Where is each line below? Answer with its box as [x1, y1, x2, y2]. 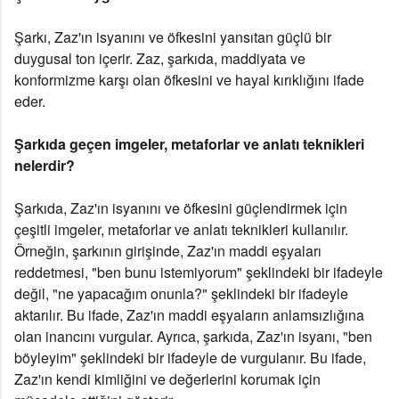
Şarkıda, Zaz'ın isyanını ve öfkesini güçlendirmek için [14, 198, 347, 219]
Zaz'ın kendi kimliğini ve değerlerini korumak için [14, 369, 321, 390]
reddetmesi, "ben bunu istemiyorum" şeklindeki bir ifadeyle [14, 262, 383, 283]
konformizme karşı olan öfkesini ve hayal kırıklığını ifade [14, 69, 364, 91]
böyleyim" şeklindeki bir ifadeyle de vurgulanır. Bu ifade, [14, 347, 366, 369]
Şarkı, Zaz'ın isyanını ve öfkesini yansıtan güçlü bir [14, 27, 331, 48]
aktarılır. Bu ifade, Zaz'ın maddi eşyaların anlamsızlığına [14, 305, 364, 326]
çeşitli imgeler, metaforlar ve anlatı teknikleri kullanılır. [14, 219, 348, 240]
